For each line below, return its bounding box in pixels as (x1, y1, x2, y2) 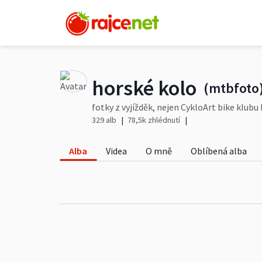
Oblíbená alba (191, 145, 247, 157)
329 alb (92, 115, 116, 125)
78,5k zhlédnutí (127, 115, 180, 125)
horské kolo (92, 75, 196, 101)
